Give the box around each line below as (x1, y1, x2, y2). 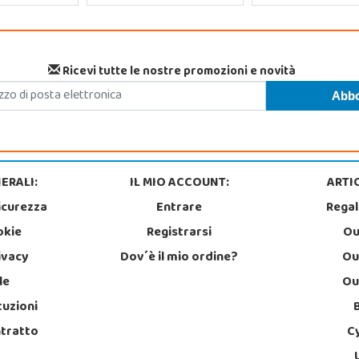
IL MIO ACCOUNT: (129, 170, 229, 196)
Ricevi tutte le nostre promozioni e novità (59, 59, 296, 84)
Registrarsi (147, 220, 212, 246)
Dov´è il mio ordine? (120, 244, 239, 271)
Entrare (156, 195, 203, 221)
